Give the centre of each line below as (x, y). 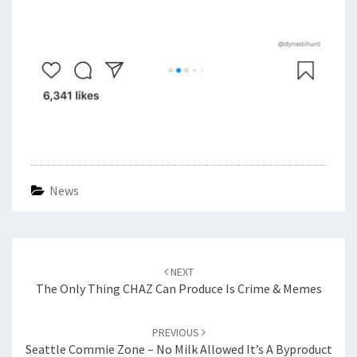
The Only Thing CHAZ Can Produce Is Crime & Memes (178, 289)
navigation (51, 265)
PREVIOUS (177, 333)
